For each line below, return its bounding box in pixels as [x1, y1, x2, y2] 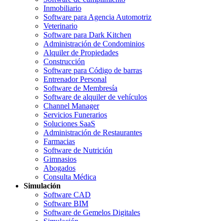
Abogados [43, 163, 75, 172]
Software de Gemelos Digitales [43, 208, 140, 217]
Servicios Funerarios [43, 110, 107, 119]
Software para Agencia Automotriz [43, 12, 151, 21]
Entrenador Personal [43, 74, 107, 83]
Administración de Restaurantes [43, 128, 142, 137]
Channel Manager [43, 101, 99, 110]
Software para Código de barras [43, 66, 142, 74]
